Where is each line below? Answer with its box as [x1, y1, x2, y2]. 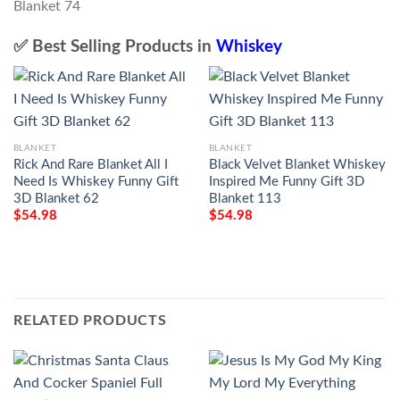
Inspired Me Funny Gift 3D [208, 174, 364, 188]
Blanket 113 [208, 191, 281, 205]
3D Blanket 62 [12, 191, 99, 205]
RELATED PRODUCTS [13, 312, 167, 328]
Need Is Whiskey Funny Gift [12, 174, 179, 188]
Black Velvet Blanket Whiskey [208, 157, 386, 171]
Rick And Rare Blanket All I [12, 157, 168, 171]
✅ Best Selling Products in [13, 37, 216, 55]
